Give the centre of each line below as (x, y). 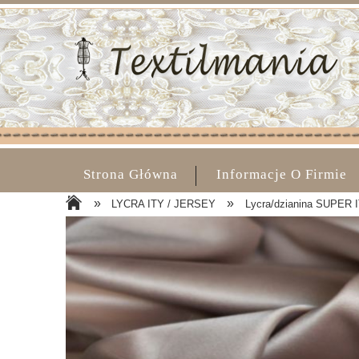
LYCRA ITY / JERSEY (164, 204)
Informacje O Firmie (282, 174)
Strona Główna (130, 174)
